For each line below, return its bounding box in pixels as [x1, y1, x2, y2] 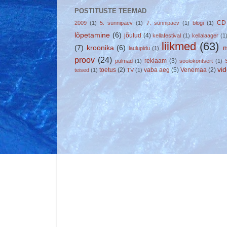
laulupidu [128, 45, 150, 51]
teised [74, 66, 89, 73]
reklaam [144, 57, 167, 64]
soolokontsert [179, 57, 213, 64]
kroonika [86, 44, 114, 52]
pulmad [115, 57, 133, 64]
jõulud [124, 31, 141, 39]
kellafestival [153, 32, 181, 39]
